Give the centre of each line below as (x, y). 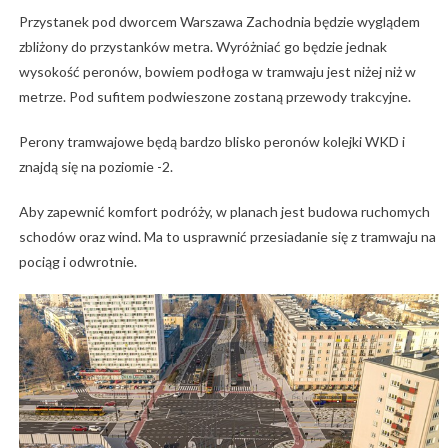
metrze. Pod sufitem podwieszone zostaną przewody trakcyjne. (214, 96)
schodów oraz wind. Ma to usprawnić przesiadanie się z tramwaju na (227, 236)
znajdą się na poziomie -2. (95, 166)
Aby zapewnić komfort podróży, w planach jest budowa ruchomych (224, 211)
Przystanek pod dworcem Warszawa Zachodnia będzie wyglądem (219, 21)
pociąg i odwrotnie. (77, 261)
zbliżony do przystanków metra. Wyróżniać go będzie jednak (202, 46)
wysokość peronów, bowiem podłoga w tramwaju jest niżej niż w (217, 71)
